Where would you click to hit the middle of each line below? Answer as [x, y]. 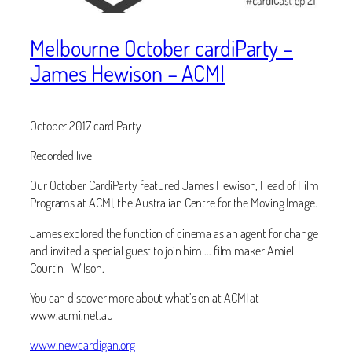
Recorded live [61, 156]
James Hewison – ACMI [127, 73]
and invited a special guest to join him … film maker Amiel [162, 250]
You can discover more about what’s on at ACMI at [145, 297]
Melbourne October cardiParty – [161, 48]
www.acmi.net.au [71, 314]
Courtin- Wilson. [67, 267]
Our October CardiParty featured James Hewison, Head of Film [175, 185]
